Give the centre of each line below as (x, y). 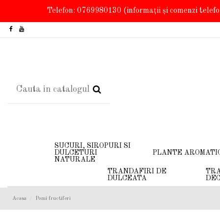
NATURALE (75, 159)
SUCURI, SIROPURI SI (92, 146)
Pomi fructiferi (53, 198)
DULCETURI (76, 152)
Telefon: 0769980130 (84, 11)
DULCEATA (127, 178)
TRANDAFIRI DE (137, 171)
